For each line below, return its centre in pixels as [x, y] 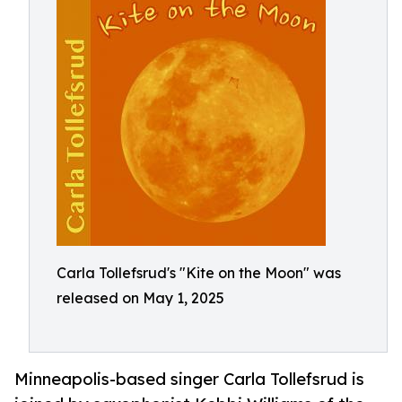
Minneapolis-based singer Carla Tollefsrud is [189, 379]
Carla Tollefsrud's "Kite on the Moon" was [199, 273]
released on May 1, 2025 [140, 298]
